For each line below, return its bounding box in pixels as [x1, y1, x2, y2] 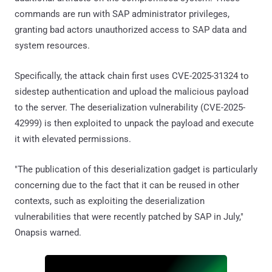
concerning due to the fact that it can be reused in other [15, 179, 239, 191]
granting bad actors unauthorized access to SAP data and [15, 24, 246, 35]
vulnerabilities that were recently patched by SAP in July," [15, 211, 243, 222]
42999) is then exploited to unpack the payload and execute [15, 117, 254, 129]
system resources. [15, 39, 90, 51]
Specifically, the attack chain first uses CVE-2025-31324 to [15, 70, 249, 81]
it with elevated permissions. [15, 133, 131, 144]
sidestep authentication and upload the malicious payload [15, 86, 248, 97]
